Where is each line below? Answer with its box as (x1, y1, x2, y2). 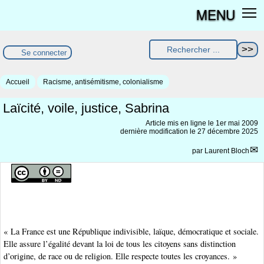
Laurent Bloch (204, 147, 249, 156)
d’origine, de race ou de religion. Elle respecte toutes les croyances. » (4, 250, 237, 262)
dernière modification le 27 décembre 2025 (120, 127, 258, 136)
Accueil (6, 78, 29, 87)
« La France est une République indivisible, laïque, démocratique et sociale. (4, 226, 259, 237)
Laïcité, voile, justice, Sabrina (3, 101, 169, 116)
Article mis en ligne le (146, 119, 216, 128)
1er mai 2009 (216, 119, 258, 128)
